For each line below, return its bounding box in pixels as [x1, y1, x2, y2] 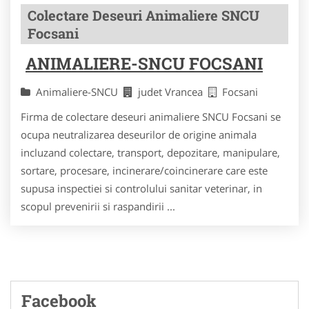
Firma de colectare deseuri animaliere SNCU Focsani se [21, 109, 281, 123]
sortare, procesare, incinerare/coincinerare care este [21, 163, 268, 177]
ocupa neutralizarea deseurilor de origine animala [21, 127, 257, 141]
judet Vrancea [138, 84, 208, 99]
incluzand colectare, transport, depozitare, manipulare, [21, 145, 280, 159]
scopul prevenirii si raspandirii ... [21, 199, 175, 213]
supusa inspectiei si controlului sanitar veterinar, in [21, 181, 262, 195]
